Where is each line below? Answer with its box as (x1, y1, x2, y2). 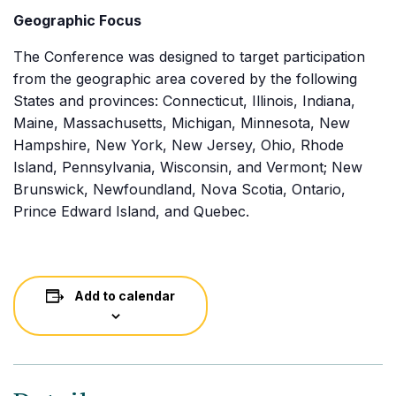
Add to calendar (74, 288, 175, 303)
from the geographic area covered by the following (13, 70, 357, 88)
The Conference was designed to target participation (13, 48, 365, 65)
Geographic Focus (13, 11, 141, 29)
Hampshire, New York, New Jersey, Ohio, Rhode (13, 136, 344, 154)
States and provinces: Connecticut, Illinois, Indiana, (13, 92, 355, 110)
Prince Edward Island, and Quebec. (13, 202, 249, 220)
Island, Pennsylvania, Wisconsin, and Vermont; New (13, 158, 362, 176)
